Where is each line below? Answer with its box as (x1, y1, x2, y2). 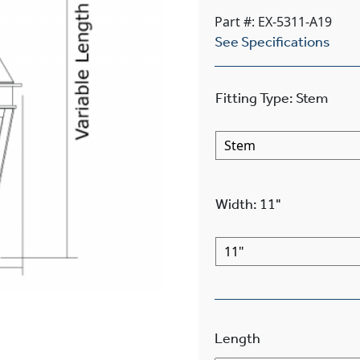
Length (214, 329, 260, 347)
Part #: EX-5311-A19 (214, 12, 332, 31)
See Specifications (214, 32, 330, 51)
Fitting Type (215, 88, 289, 107)
